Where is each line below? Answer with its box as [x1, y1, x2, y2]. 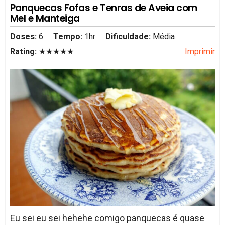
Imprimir [185, 46, 215, 56]
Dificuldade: [105, 31, 153, 41]
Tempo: [53, 31, 82, 41]
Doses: [10, 31, 39, 41]
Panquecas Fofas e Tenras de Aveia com [10, 1, 197, 15]
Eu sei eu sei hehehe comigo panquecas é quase [10, 212, 204, 223]
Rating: [10, 46, 39, 56]
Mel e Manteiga [10, 12, 80, 26]
